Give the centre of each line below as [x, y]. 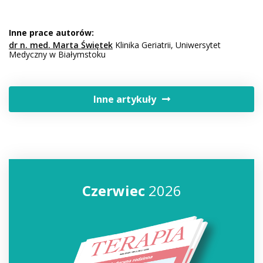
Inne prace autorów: [51, 32]
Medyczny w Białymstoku [57, 54]
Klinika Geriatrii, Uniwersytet [167, 45]
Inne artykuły [124, 99]
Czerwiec [113, 190]
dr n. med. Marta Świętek [61, 45]
